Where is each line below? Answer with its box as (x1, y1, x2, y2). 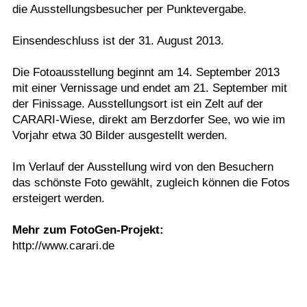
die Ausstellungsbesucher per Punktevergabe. (12, 3, 247, 16)
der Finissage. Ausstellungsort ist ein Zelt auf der (12, 97, 263, 110)
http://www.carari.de (12, 239, 114, 252)
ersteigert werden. (12, 192, 105, 205)
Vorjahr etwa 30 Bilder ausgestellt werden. (12, 129, 228, 142)
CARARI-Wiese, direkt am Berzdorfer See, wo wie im (12, 113, 285, 126)
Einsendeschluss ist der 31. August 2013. (12, 34, 224, 47)
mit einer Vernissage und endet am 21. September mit (12, 82, 287, 95)
